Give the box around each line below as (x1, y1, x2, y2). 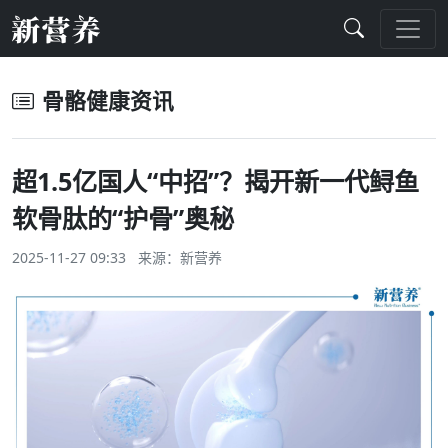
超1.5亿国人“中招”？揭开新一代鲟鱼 (12, 164, 419, 198)
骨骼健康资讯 (42, 86, 174, 115)
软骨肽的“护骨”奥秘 (12, 201, 234, 235)
